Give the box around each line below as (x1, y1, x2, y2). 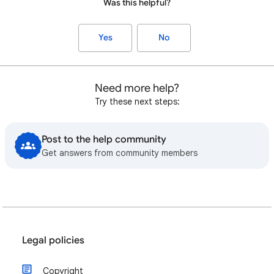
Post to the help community (42, 133, 166, 146)
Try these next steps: (94, 96, 180, 108)
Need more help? (95, 81, 179, 95)
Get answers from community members (42, 147, 198, 159)
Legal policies (22, 234, 84, 247)
